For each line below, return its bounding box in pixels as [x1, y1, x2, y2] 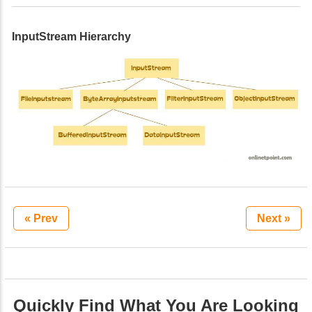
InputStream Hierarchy [12, 31, 131, 43]
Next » [257, 212, 290, 225]
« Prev [24, 212, 58, 225]
